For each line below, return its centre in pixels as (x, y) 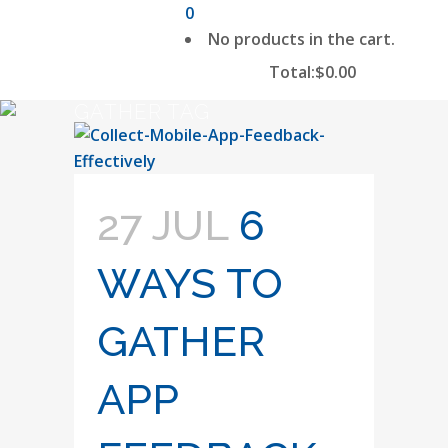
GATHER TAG (142, 112)
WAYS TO (190, 283)
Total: (292, 72)
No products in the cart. (301, 39)
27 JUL (162, 225)
